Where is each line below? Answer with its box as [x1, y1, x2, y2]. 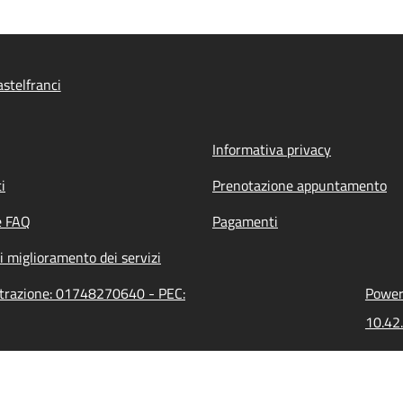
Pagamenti [212, 210, 278, 232]
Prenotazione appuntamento [212, 175, 387, 196]
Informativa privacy [212, 139, 331, 160]
